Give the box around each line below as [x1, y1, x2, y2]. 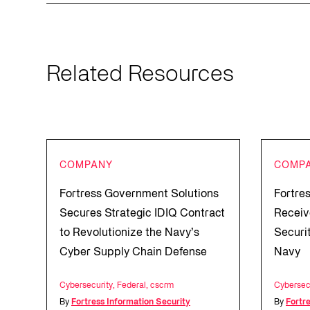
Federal [117, 282, 146, 289]
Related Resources [46, 65, 234, 85]
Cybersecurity [60, 282, 113, 289]
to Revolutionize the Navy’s [60, 228, 199, 238]
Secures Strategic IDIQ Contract [60, 209, 225, 219]
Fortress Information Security [71, 298, 190, 306]
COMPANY [60, 161, 113, 170]
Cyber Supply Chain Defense [60, 248, 207, 257]
